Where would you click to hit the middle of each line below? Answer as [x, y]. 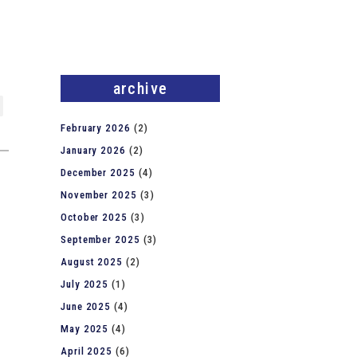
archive [140, 88]
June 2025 [86, 306]
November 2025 [99, 195]
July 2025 [85, 284]
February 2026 [96, 128]
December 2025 [98, 173]
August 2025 [92, 262]
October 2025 [94, 217]
